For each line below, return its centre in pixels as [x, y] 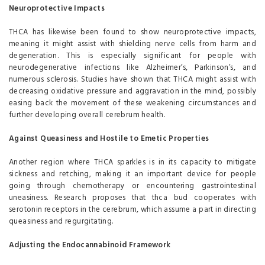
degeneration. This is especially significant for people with [132, 56]
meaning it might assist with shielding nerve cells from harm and [132, 44]
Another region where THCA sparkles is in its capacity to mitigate [132, 163]
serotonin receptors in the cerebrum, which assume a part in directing [132, 210]
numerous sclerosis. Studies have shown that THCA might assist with [132, 80]
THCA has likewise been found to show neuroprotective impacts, [132, 33]
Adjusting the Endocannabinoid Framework [90, 245]
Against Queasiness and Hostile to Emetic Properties [109, 139]
